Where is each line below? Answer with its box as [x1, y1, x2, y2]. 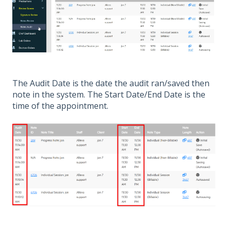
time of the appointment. [12, 100, 108, 111]
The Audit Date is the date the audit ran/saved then [12, 77, 209, 89]
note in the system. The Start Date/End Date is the [12, 88, 205, 100]
